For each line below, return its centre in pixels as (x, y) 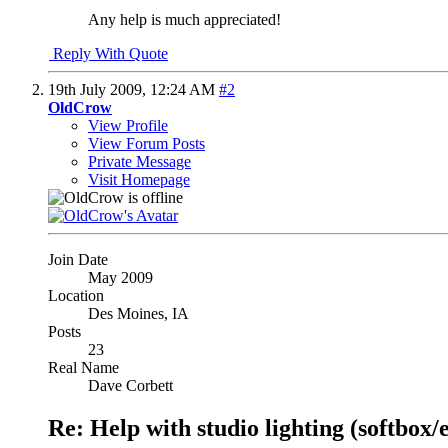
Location (76, 295)
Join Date (78, 259)
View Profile (128, 125)
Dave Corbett (130, 385)
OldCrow (80, 107)
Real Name (83, 367)
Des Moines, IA (138, 313)
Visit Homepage (139, 179)
